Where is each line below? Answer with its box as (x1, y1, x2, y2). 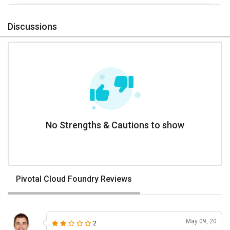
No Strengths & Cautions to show (46, 119, 184, 130)
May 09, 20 (185, 217, 217, 225)
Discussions (8, 21, 57, 32)
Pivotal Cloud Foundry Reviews (16, 174, 132, 184)
